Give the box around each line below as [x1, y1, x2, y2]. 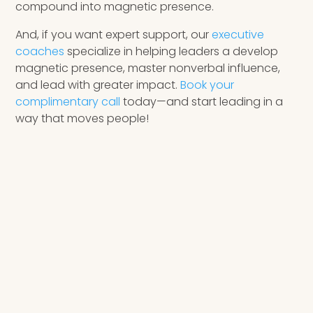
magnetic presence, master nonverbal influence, [15, 60, 281, 77]
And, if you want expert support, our [15, 27, 212, 43]
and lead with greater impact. [15, 77, 181, 94]
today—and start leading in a [120, 94, 284, 110]
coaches [15, 43, 65, 60]
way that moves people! [15, 110, 150, 127]
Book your [180, 77, 235, 94]
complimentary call [15, 94, 121, 110]
